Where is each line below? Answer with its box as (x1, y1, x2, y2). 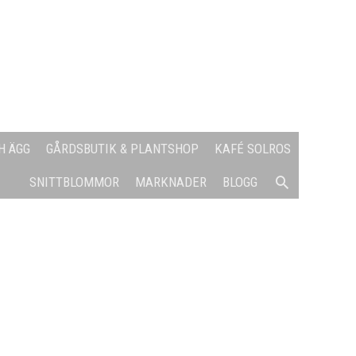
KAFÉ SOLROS (215, 141, 291, 157)
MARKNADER (135, 174, 207, 190)
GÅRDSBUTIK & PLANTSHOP (46, 141, 199, 157)
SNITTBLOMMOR (29, 174, 119, 190)
